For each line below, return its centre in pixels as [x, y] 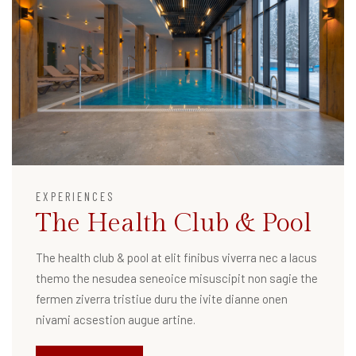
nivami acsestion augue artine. [116, 320]
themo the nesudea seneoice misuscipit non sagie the [177, 279]
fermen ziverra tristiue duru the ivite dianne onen [162, 299]
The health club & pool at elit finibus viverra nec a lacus [176, 258]
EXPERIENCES [75, 197]
